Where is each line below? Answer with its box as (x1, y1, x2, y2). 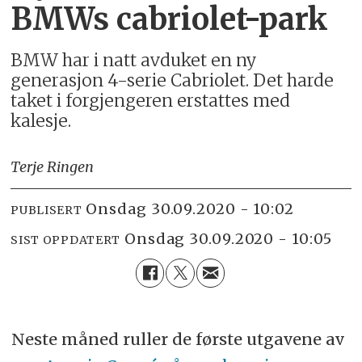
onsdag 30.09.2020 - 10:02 (98, 200, 294, 219)
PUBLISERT (11, 203, 82, 218)
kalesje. (11, 110, 72, 133)
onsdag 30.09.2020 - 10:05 (136, 229, 333, 249)
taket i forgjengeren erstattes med (11, 90, 291, 112)
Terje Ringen (11, 157, 95, 176)
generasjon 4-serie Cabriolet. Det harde (11, 69, 335, 92)
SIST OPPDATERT (11, 233, 121, 248)
